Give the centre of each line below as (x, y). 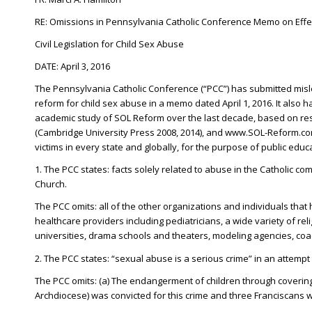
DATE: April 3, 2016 (72, 67)
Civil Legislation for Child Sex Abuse (109, 44)
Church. (51, 184)
